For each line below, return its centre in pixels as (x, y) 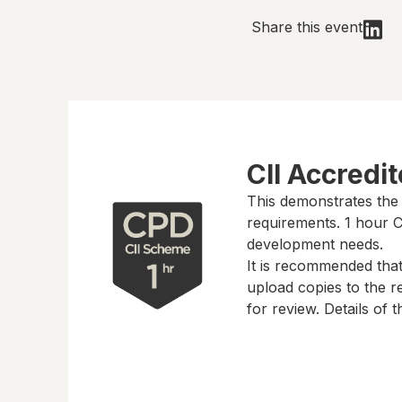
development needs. (315, 244)
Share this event (307, 27)
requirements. (295, 223)
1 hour (366, 223)
